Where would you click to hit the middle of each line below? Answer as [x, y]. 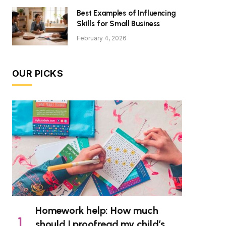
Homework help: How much [97, 211]
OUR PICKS [38, 73]
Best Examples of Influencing [126, 13]
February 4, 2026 [102, 38]
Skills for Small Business [119, 23]
